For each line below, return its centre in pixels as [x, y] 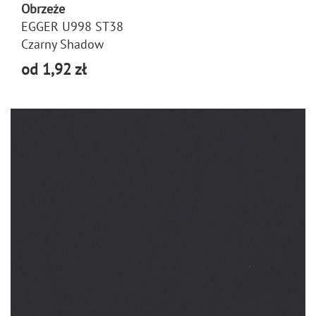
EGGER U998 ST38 [72, 26]
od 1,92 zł [54, 69]
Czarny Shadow [62, 44]
